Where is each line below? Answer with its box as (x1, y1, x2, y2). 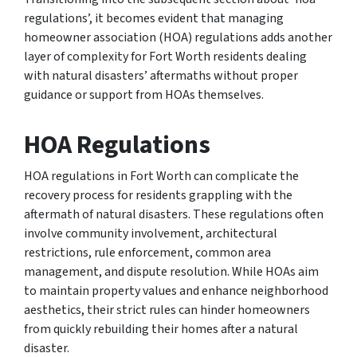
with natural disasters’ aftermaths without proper (24, 66, 298, 84)
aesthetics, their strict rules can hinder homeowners (24, 300, 310, 319)
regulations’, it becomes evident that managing (24, 9, 284, 27)
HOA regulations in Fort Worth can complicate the (24, 167, 299, 185)
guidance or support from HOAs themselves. (24, 85, 264, 104)
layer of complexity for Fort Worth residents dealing (24, 47, 307, 65)
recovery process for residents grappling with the (24, 186, 292, 204)
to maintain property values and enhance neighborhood (24, 281, 328, 300)
